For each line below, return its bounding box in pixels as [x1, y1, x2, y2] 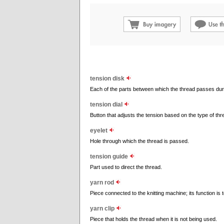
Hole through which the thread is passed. [90, 138, 189, 144]
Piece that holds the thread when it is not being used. [90, 216, 217, 222]
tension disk [90, 75, 126, 82]
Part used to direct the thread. [90, 164, 162, 170]
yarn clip [90, 205, 116, 212]
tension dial [90, 101, 124, 108]
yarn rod [90, 179, 115, 186]
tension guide [90, 153, 129, 160]
